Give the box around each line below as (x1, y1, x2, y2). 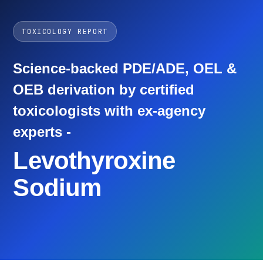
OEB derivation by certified (13, 82, 195, 97)
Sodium (13, 174, 102, 201)
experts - (13, 124, 72, 140)
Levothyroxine (13, 147, 176, 174)
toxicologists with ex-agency (13, 103, 206, 119)
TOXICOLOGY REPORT (22, 27, 108, 36)
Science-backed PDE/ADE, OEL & (13, 60, 237, 76)
